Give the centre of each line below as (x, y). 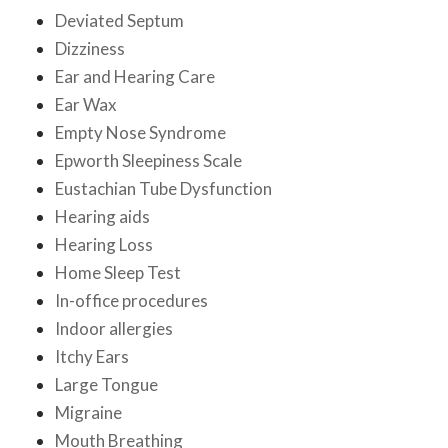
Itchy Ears (92, 357)
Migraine (88, 413)
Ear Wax (86, 105)
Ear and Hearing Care (135, 77)
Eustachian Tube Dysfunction (163, 189)
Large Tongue (106, 385)
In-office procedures (131, 301)
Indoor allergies (114, 329)
